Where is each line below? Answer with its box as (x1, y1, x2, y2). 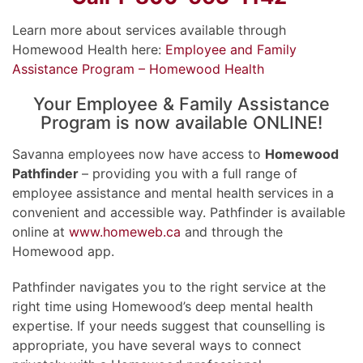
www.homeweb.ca (69, 223, 181, 240)
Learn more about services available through (12, 21, 286, 38)
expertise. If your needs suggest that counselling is (12, 317, 325, 334)
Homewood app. (12, 242, 114, 259)
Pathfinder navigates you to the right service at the (12, 278, 326, 295)
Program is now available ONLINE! (41, 111, 322, 133)
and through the (181, 223, 283, 240)
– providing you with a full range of (82, 164, 297, 181)
